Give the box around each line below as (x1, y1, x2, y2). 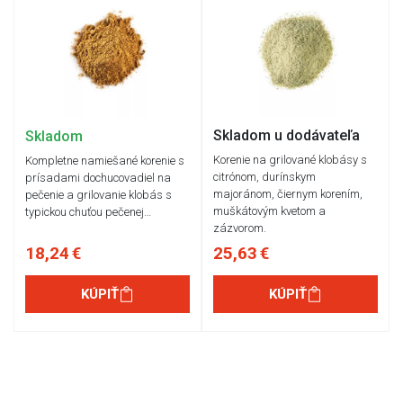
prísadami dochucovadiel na (25, 171, 171, 185)
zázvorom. (213, 220, 266, 235)
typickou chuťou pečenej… (25, 205, 151, 219)
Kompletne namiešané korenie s (25, 154, 184, 168)
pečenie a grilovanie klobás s (25, 188, 172, 202)
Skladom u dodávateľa (213, 126, 360, 144)
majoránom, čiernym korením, (213, 186, 363, 201)
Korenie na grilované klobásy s (213, 152, 367, 166)
